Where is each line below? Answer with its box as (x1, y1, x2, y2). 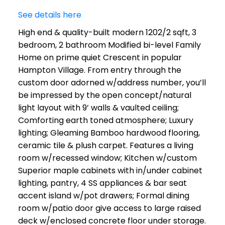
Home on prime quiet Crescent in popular (18, 52, 182, 64)
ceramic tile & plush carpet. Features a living (18, 140, 193, 152)
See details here (18, 9, 81, 21)
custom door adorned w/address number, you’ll (18, 77, 206, 89)
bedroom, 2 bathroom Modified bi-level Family (18, 39, 201, 51)
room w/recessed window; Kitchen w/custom (18, 152, 197, 164)
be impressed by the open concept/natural (18, 89, 191, 101)
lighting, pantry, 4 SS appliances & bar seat (18, 177, 187, 189)
